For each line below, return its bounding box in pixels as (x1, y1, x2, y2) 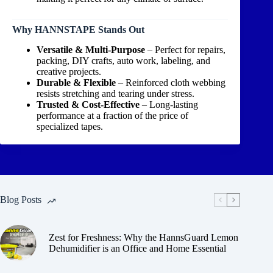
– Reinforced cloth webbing (116, 77, 225, 88)
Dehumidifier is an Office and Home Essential (49, 243, 226, 253)
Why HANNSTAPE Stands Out (12, 24, 144, 35)
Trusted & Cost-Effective (37, 99, 140, 110)
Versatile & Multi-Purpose (37, 44, 145, 55)
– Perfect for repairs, (145, 44, 225, 55)
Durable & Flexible (37, 77, 116, 88)
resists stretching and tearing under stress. (37, 88, 194, 99)
